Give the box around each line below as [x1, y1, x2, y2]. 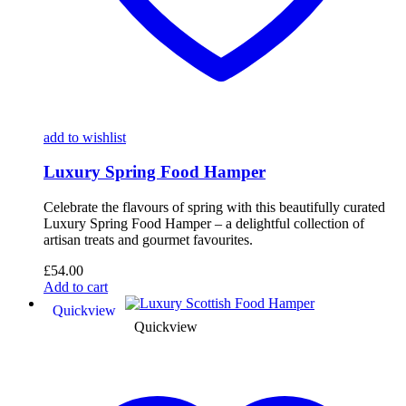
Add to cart [43, 278, 108, 295]
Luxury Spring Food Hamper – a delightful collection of [43, 215, 364, 231]
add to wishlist [43, 129, 126, 145]
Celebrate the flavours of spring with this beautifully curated [43, 198, 385, 215]
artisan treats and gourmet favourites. [43, 231, 253, 247]
